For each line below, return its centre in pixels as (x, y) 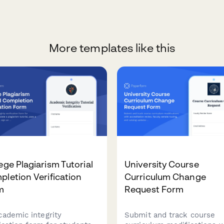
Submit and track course (170, 215)
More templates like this (112, 48)
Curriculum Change (165, 177)
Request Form (154, 189)
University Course (162, 164)
